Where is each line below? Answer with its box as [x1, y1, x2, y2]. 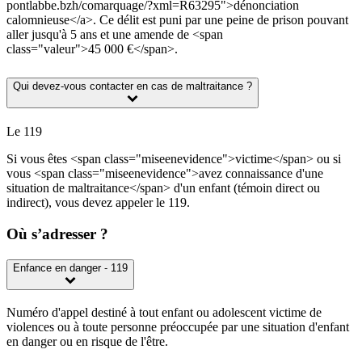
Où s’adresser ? [6, 225, 108, 242]
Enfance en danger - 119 [13, 262, 128, 275]
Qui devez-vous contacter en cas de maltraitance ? [13, 79, 252, 92]
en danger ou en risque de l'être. [6, 335, 168, 348]
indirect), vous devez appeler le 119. [6, 195, 190, 209]
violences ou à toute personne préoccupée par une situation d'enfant [6, 320, 349, 334]
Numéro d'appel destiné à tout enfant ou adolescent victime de [6, 305, 322, 319]
